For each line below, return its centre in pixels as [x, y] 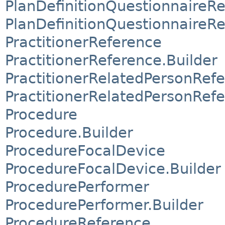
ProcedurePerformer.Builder [104, 205]
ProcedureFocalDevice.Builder [113, 168]
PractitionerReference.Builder [111, 60]
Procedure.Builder [69, 132]
